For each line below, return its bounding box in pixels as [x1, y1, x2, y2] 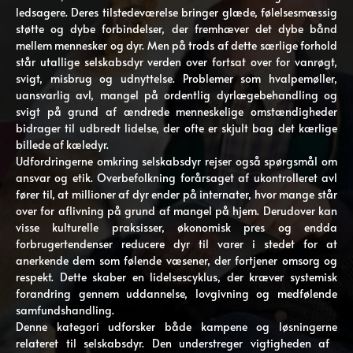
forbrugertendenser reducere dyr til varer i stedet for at [16, 236, 337, 251]
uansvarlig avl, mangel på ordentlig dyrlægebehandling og [16, 87, 337, 102]
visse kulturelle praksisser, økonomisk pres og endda [16, 220, 337, 235]
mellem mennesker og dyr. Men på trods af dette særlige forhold [16, 38, 337, 53]
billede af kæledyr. [16, 137, 109, 152]
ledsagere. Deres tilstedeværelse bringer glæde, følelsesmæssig [16, 5, 337, 20]
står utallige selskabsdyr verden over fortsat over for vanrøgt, [16, 54, 337, 69]
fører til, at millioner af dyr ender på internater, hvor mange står [16, 187, 337, 202]
